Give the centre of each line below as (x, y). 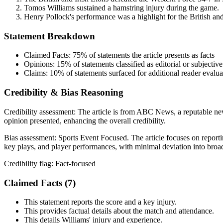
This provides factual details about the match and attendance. (119, 211)
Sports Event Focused (93, 137)
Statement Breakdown (50, 36)
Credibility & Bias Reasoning (64, 93)
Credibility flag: (30, 163)
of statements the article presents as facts (151, 55)
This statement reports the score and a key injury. (100, 202)
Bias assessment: (31, 137)
